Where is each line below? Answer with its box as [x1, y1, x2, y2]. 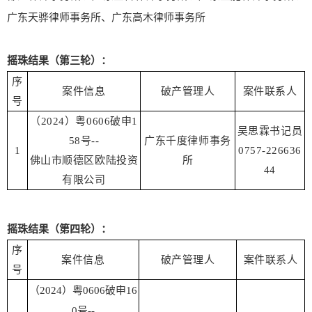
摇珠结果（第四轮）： [7, 224, 111, 235]
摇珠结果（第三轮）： [7, 55, 111, 67]
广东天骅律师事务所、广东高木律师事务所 [7, 12, 205, 24]
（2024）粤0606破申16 [29, 285, 137, 297]
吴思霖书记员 [237, 125, 303, 137]
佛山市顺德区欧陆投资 [29, 155, 139, 166]
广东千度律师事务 [144, 135, 231, 147]
